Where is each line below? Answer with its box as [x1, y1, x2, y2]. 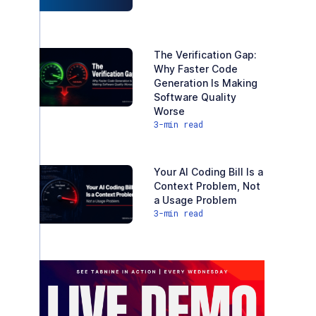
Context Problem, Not [154, 180, 260, 192]
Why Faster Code [154, 63, 238, 75]
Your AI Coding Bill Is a [154, 166, 263, 178]
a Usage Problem [154, 194, 237, 206]
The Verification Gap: [154, 49, 257, 61]
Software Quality [154, 91, 236, 103]
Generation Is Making [154, 77, 257, 89]
